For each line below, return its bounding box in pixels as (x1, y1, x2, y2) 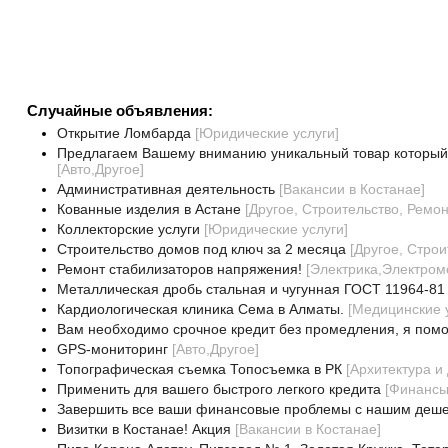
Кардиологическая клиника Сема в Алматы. (56, 301, 344, 317)
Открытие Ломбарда (56, 125, 191, 141)
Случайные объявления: (26, 102, 213, 119)
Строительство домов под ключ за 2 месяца (56, 241, 346, 257)
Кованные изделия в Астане (56, 201, 241, 217)
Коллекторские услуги (56, 221, 200, 237)
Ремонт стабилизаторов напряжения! (56, 261, 302, 277)
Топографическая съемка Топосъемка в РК (56, 361, 342, 377)
